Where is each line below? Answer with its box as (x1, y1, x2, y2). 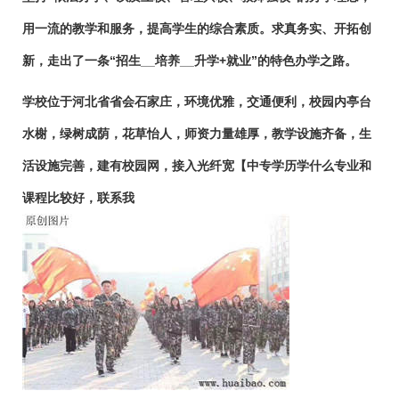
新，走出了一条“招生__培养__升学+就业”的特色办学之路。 (22, 53, 357, 68)
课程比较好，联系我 (22, 191, 134, 205)
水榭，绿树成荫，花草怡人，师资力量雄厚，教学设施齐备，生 (22, 126, 371, 141)
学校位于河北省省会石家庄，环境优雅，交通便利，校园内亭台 (22, 94, 371, 109)
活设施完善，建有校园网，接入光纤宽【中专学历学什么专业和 (22, 159, 371, 173)
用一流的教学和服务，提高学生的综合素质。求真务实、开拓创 (22, 21, 371, 36)
